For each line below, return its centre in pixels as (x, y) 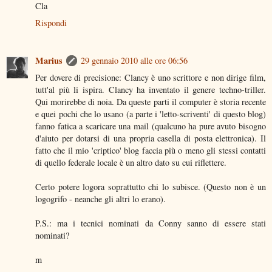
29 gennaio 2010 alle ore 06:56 (134, 60)
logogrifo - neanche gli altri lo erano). (100, 199)
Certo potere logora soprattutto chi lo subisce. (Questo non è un (151, 186)
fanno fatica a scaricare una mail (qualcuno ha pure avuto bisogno (151, 126)
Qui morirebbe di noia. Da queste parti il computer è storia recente (151, 101)
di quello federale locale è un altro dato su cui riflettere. (131, 162)
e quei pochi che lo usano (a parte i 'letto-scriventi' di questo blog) (151, 114)
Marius (49, 60)
